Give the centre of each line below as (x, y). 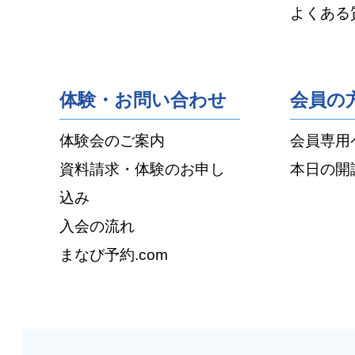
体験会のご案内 (113, 141)
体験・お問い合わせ (143, 100)
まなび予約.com (114, 255)
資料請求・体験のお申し (143, 169)
